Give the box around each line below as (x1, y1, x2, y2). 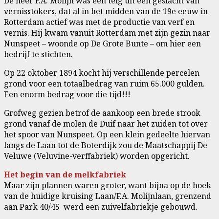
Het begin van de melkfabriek (4, 169, 126, 180)
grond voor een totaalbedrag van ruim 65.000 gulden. (4, 78, 205, 89)
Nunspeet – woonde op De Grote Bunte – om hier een (4, 38, 201, 49)
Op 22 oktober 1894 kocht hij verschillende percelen (4, 67, 199, 78)
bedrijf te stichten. (4, 48, 73, 60)
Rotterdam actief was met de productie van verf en (4, 16, 195, 27)
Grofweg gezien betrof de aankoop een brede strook (4, 107, 200, 118)
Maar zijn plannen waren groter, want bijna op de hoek (4, 179, 211, 191)
